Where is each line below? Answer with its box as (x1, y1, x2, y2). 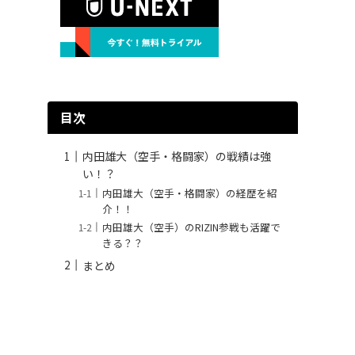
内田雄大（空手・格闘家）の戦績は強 (82, 148, 271, 165)
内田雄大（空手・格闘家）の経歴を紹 (102, 185, 278, 200)
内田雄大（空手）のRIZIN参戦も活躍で (102, 219, 281, 235)
